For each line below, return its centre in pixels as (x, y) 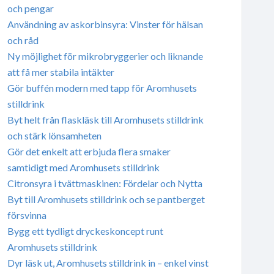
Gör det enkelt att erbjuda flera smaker (89, 151)
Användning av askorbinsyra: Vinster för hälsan (105, 24)
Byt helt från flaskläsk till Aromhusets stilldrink (105, 119)
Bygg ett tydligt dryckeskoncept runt (85, 231)
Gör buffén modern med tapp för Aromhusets (102, 87)
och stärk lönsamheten (54, 135)
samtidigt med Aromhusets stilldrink (83, 167)
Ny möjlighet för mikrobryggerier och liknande (105, 56)
